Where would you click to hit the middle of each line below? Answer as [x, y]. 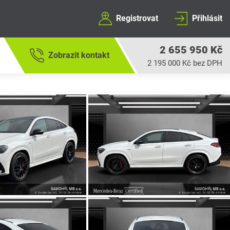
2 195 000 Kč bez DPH [185, 63]
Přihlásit [207, 18]
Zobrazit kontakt [79, 55]
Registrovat [137, 18]
